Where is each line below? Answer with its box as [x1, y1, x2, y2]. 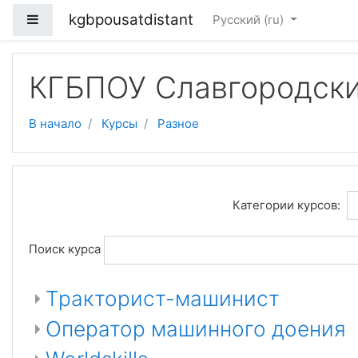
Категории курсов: [233, 197, 340, 213]
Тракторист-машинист [46, 286, 280, 311]
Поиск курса [29, 241, 101, 257]
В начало [29, 116, 82, 131]
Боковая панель [38, 11, 131, 26]
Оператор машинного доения [46, 316, 346, 341]
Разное [157, 116, 199, 131]
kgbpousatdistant [69, 10, 193, 29]
